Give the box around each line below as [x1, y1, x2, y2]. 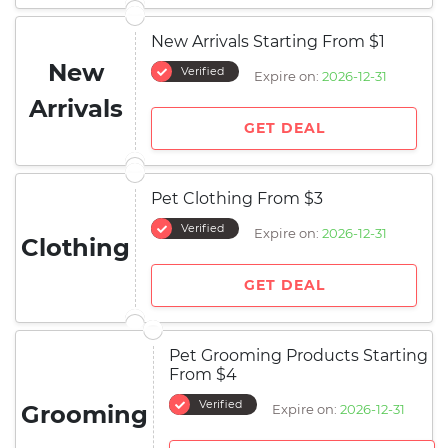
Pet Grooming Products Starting [169, 346, 428, 365]
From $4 [169, 365, 237, 384]
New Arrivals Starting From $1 [151, 32, 385, 51]
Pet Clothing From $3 [151, 189, 323, 208]
